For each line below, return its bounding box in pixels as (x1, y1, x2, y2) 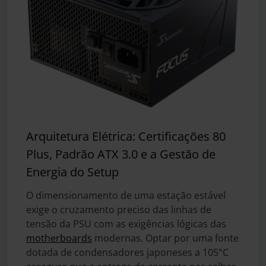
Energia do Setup (26, 163, 119, 180)
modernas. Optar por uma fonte (92, 231, 239, 245)
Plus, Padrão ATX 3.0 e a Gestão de (26, 145, 216, 162)
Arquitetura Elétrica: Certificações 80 (26, 128, 226, 144)
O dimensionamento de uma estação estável (26, 188, 226, 202)
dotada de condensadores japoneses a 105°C (26, 245, 229, 259)
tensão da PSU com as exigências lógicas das (26, 217, 226, 230)
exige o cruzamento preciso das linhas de (26, 202, 211, 216)
